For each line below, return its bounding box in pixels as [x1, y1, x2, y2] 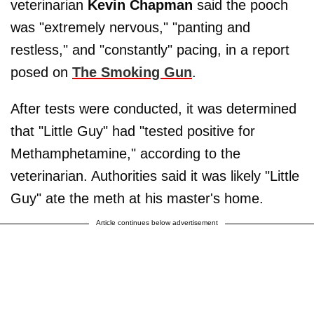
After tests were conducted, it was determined [11, 100, 296, 116]
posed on [11, 64, 72, 80]
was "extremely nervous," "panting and [11, 19, 250, 35]
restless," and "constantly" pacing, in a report [11, 41, 289, 57]
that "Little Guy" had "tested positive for [11, 123, 255, 139]
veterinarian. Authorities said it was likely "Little [11, 168, 299, 184]
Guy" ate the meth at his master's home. [11, 190, 264, 206]
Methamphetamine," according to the [11, 145, 240, 161]
